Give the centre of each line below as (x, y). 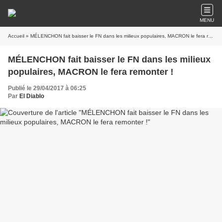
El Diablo (32, 96)
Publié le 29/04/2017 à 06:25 (47, 88)
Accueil (16, 36)
